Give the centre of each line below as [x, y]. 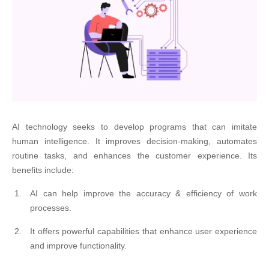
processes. [51, 208]
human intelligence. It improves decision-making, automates [134, 141]
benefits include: [43, 170]
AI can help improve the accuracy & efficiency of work [144, 193]
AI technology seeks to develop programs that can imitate [134, 127]
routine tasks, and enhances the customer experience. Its [134, 156]
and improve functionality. [78, 246]
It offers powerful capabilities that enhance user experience [144, 231]
